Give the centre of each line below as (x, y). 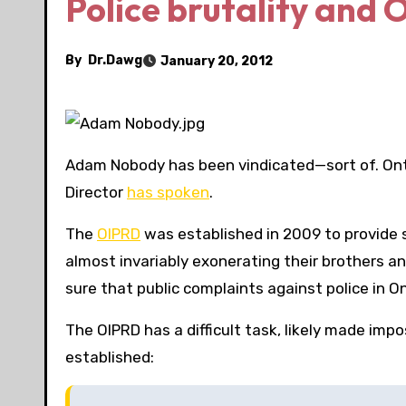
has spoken (168, 193)
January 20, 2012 (217, 61)
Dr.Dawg (115, 61)
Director (96, 193)
